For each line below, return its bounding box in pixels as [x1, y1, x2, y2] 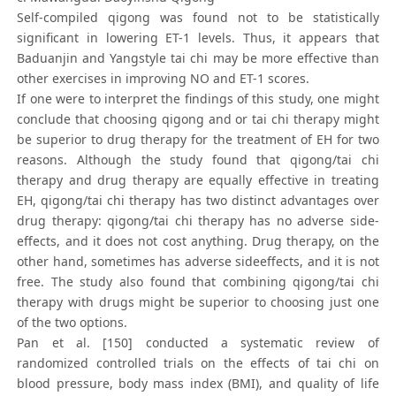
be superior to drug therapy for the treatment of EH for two [17, 131, 379, 148]
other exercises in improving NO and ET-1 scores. [17, 70, 310, 88]
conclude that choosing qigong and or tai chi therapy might [17, 110, 379, 128]
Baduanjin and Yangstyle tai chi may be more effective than [17, 49, 379, 67]
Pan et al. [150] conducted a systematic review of [17, 334, 379, 352]
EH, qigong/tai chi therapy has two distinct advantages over [17, 192, 379, 209]
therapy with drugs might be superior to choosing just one [17, 293, 379, 311]
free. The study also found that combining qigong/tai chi [17, 273, 379, 291]
